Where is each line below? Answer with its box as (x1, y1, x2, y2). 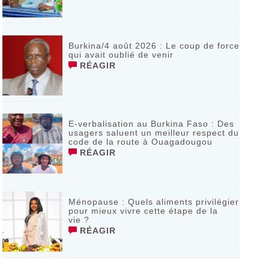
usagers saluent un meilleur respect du (68, 128, 239, 138)
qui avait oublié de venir (68, 50, 174, 59)
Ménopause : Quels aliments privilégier (68, 197, 239, 207)
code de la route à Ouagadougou (68, 137, 213, 147)
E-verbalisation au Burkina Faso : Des (68, 119, 234, 128)
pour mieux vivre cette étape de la (68, 206, 218, 216)
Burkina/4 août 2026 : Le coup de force (68, 41, 240, 50)
